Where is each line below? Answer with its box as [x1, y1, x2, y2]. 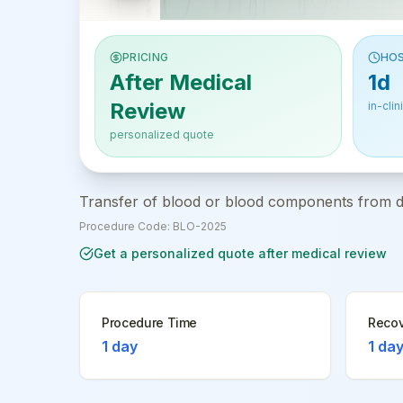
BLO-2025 [173, 219, 227, 233]
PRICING [122, 50, 169, 64]
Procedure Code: [79, 219, 173, 233]
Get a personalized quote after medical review [94, 246, 387, 261]
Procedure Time [102, 315, 198, 330]
